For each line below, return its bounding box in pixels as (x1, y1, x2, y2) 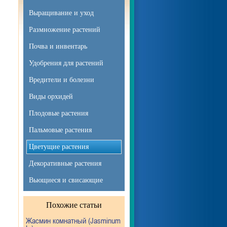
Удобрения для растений (29, 59, 103, 67)
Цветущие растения (29, 143, 89, 150)
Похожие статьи (46, 201, 102, 209)
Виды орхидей (29, 93, 73, 100)
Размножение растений (29, 26, 100, 33)
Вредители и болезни (29, 76, 94, 84)
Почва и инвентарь (29, 43, 87, 50)
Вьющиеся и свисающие (29, 176, 103, 184)
